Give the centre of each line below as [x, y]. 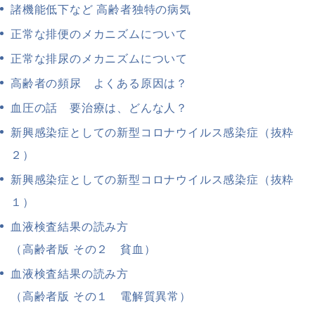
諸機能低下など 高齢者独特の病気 [101, 10]
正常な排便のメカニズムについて [99, 34]
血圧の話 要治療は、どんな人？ [99, 108]
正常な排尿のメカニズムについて [99, 59]
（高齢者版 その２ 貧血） [83, 250]
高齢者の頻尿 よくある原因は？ [99, 84]
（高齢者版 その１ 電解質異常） [101, 297]
